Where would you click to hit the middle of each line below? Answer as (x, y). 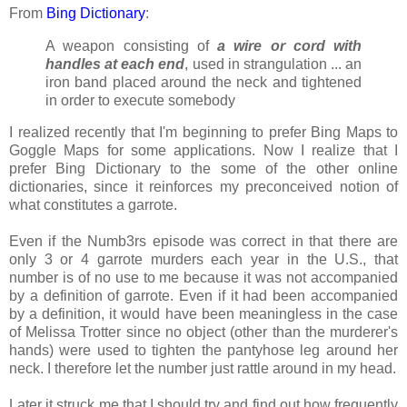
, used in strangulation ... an (273, 64)
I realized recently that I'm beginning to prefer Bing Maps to (203, 133)
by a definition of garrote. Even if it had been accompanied (203, 296)
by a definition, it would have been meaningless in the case (203, 314)
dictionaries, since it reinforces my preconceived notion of (203, 187)
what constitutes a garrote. (93, 205)
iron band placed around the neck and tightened (203, 82)
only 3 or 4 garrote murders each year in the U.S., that (203, 260)
